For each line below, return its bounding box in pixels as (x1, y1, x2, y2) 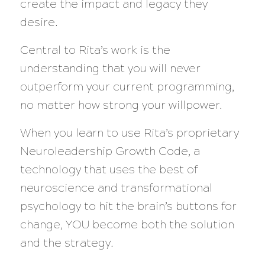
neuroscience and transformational (20, 181, 212, 195)
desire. (20, 15, 58, 29)
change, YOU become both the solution (20, 218, 234, 232)
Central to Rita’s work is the (20, 43, 170, 57)
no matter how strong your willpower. (20, 98, 222, 112)
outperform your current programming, (20, 80, 234, 94)
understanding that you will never (20, 62, 201, 76)
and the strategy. (20, 236, 114, 250)
